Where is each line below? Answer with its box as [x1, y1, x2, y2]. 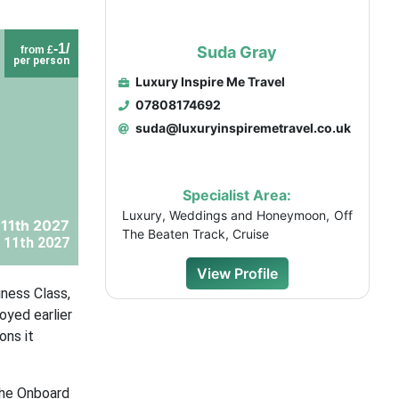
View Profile [196, 265, 278, 282]
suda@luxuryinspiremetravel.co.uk [132, 120, 351, 135]
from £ [20, 44, 53, 56]
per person [12, 54, 69, 67]
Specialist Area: [183, 186, 292, 204]
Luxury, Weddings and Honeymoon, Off [121, 208, 353, 223]
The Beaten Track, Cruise [121, 226, 269, 241]
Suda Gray [197, 43, 278, 61]
